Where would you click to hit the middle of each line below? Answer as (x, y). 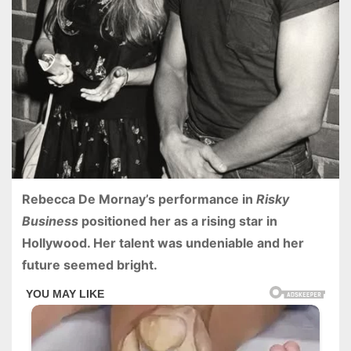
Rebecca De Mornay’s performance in (139, 199)
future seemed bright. (89, 265)
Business (50, 221)
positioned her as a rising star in (177, 221)
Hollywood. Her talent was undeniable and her (163, 243)
